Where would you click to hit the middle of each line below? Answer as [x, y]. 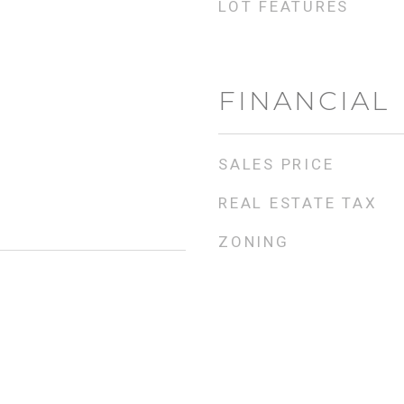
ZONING [254, 242]
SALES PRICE [276, 164]
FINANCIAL [304, 101]
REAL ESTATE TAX [298, 203]
